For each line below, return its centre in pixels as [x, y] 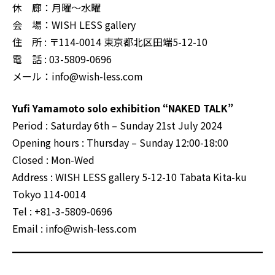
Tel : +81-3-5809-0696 [62, 211]
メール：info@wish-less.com [78, 76]
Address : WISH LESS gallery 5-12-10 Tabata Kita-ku [130, 177]
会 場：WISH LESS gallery [74, 25]
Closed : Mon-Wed [53, 160]
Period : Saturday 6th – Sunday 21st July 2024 [117, 126]
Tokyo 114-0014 [49, 194]
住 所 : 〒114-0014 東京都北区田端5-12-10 [110, 42]
